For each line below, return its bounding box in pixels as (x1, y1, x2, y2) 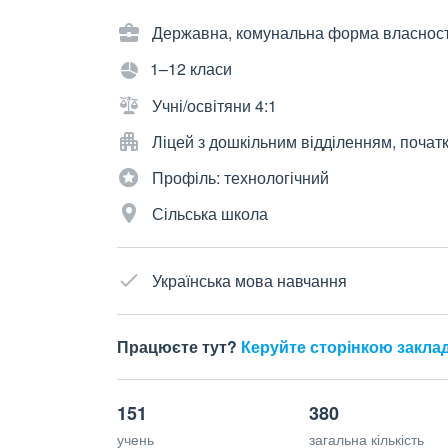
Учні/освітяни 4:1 (152, 93, 277, 117)
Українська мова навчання (152, 268, 347, 292)
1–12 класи (150, 57, 232, 80)
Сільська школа (152, 201, 268, 225)
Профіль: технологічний (152, 165, 329, 189)
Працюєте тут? (117, 334, 241, 358)
